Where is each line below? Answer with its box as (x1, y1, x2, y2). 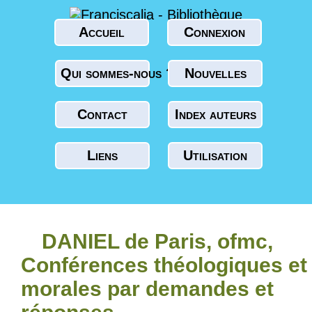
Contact (77, 107, 127, 122)
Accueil (78, 24, 125, 40)
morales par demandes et (21, 277, 274, 300)
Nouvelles (184, 65, 247, 81)
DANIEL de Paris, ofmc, (42, 230, 273, 253)
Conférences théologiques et (21, 253, 307, 276)
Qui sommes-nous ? (61, 65, 174, 81)
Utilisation (183, 148, 247, 163)
